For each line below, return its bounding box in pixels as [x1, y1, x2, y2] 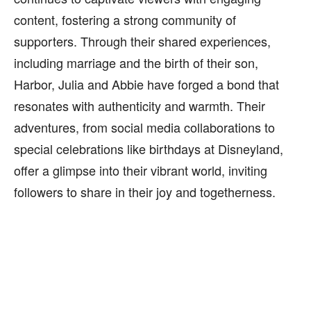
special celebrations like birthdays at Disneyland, [14, 140, 283, 158]
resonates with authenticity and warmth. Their [14, 96, 265, 115]
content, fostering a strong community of [14, 10, 236, 28]
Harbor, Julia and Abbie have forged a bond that [14, 75, 279, 93]
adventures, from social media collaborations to [14, 118, 275, 136]
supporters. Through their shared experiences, [14, 32, 271, 50]
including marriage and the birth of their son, [14, 53, 258, 72]
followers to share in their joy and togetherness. [14, 183, 276, 201]
